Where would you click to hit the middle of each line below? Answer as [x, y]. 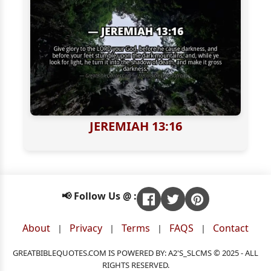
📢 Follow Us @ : [99, 196]
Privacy [86, 228]
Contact [231, 228]
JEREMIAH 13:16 [135, 126]
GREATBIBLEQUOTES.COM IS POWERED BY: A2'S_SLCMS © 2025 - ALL [135, 253]
